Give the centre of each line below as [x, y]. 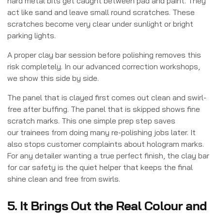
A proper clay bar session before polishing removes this [104, 54]
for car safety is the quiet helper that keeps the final [100, 167]
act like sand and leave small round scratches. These [101, 12]
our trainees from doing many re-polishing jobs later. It [101, 132]
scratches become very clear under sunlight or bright [100, 23]
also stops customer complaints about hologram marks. [106, 144]
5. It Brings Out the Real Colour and [107, 205]
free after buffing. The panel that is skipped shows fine [104, 109]
